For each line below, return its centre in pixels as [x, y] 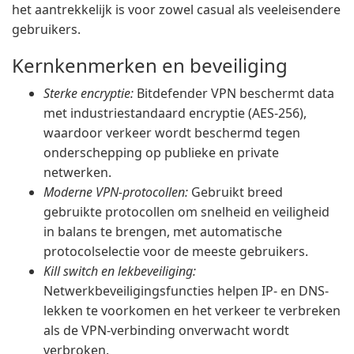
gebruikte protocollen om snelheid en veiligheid [186, 212]
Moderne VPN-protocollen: [116, 192]
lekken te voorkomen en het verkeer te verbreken [192, 311]
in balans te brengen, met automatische [163, 232]
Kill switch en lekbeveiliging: [120, 271]
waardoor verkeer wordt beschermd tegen [172, 133]
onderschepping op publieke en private [161, 153]
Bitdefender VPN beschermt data [234, 93]
